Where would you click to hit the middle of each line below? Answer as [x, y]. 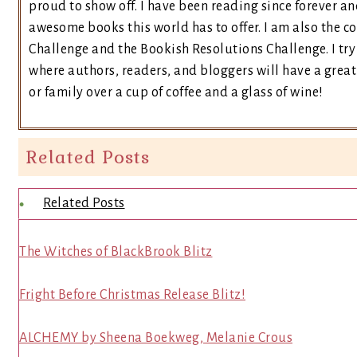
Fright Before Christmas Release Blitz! [132, 295]
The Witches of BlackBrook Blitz [116, 252]
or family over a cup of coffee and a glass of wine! [176, 92]
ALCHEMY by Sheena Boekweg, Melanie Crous [156, 338]
